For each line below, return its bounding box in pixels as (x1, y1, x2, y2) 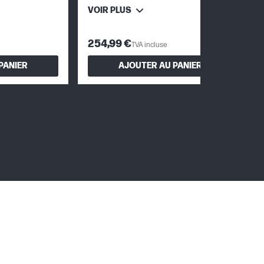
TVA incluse (131, 40, 167, 49)
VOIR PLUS (88, 5, 131, 15)
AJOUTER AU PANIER (118, 61, 202, 71)
